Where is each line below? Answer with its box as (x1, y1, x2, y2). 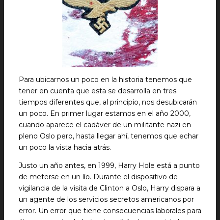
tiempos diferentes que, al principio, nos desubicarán (19, 98, 197, 107)
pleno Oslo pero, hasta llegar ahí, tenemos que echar (19, 132, 198, 140)
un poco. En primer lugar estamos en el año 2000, (19, 109, 191, 118)
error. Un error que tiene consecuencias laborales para (19, 206, 201, 215)
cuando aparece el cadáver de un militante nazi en (19, 120, 191, 129)
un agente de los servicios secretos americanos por (19, 195, 194, 204)
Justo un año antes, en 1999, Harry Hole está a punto (19, 161, 200, 170)
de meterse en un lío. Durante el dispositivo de (19, 172, 178, 181)
